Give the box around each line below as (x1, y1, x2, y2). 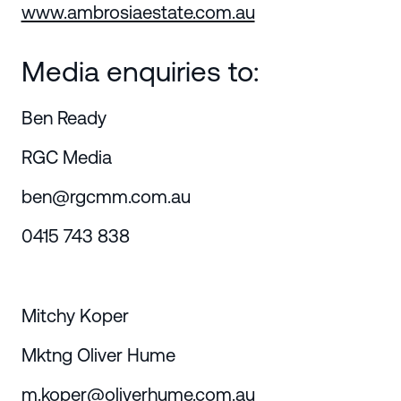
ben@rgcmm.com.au (21, 186, 191, 208)
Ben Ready (21, 107, 107, 128)
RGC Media (21, 146, 112, 167)
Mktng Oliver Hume (21, 344, 175, 365)
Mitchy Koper (21, 304, 129, 326)
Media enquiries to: (21, 55, 259, 88)
